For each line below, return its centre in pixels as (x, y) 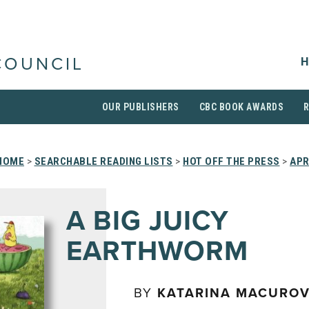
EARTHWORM (157, 251)
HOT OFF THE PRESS (231, 161)
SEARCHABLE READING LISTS (103, 161)
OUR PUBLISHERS (140, 107)
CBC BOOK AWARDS (241, 107)
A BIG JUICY (148, 221)
